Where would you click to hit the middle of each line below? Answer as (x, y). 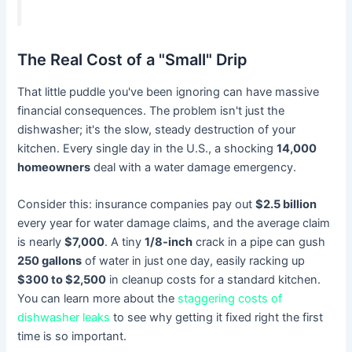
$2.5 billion (286, 205)
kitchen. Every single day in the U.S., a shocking (147, 148)
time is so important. (72, 337)
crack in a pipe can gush (259, 242)
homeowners (54, 167)
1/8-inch (169, 242)
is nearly (41, 242)
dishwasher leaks (64, 318)
